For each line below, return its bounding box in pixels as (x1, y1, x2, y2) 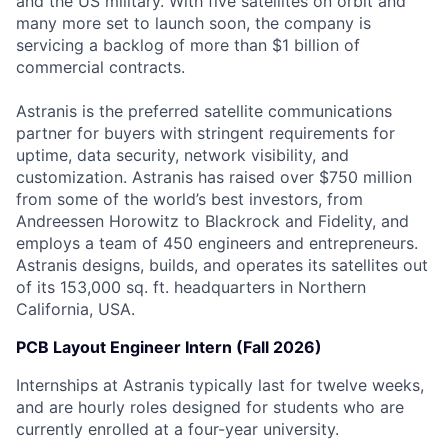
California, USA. (16, 299, 135, 319)
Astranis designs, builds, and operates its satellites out (16, 255, 428, 275)
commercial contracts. (16, 57, 185, 77)
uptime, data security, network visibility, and (16, 145, 349, 165)
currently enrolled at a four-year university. (16, 419, 339, 439)
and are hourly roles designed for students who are (16, 397, 404, 417)
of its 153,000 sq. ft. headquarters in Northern (16, 277, 366, 297)
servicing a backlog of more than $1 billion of (16, 35, 360, 55)
